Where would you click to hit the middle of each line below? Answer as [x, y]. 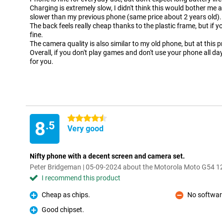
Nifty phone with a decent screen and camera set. [107, 156]
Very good [85, 129]
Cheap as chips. [66, 195]
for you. [42, 61]
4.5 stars [81, 118]
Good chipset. [63, 210]
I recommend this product [81, 178]
